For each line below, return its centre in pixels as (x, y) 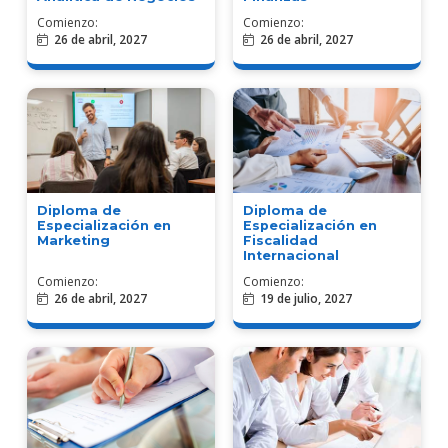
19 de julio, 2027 (306, 299)
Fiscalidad (280, 241)
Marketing (73, 241)
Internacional (291, 256)
